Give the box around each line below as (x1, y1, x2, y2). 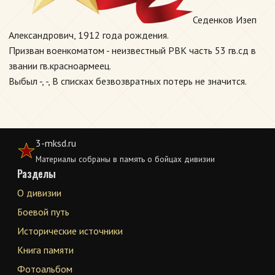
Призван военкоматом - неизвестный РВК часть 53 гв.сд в (9, 44, 256, 56)
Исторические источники (17, 225, 123, 237)
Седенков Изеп (193, 14, 257, 26)
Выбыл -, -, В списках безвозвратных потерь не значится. (9, 75, 247, 87)
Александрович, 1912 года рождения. (9, 29, 169, 41)
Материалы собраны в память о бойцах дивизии (36, 153, 215, 165)
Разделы (17, 166, 56, 181)
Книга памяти (17, 244, 74, 256)
